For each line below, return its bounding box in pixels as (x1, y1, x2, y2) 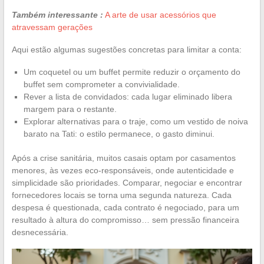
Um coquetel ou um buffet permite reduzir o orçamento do (23, 67, 240, 77)
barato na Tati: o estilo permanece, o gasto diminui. (23, 128, 214, 138)
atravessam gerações (11, 22, 93, 32)
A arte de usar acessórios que (104, 9, 216, 19)
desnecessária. (11, 227, 68, 237)
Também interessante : (11, 9, 103, 19)
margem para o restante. (23, 104, 117, 114)
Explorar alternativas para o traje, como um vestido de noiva (23, 116, 248, 126)
